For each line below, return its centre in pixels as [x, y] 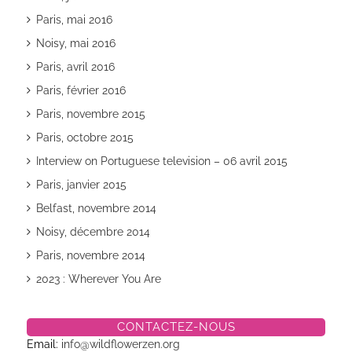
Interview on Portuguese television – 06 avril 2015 [161, 161]
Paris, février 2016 [81, 90]
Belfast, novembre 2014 [96, 208]
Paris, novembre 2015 [90, 114]
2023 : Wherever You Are [98, 279]
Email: [44, 344]
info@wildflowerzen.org [120, 344]
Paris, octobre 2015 [84, 137]
